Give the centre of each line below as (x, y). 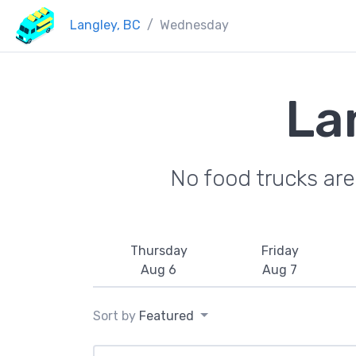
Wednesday (194, 25)
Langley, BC (105, 25)
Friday (280, 251)
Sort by (116, 316)
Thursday (159, 251)
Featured (166, 316)
